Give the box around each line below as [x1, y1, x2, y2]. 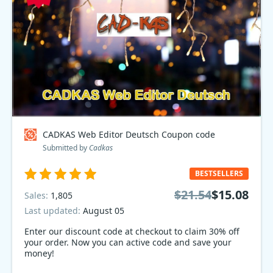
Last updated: [24, 205, 83, 216]
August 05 [83, 205, 124, 216]
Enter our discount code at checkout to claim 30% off [24, 225, 239, 237]
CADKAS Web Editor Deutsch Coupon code [43, 129, 215, 140]
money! [24, 247, 54, 259]
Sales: [24, 189, 51, 201]
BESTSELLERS [195, 168, 243, 179]
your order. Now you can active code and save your [24, 236, 232, 248]
